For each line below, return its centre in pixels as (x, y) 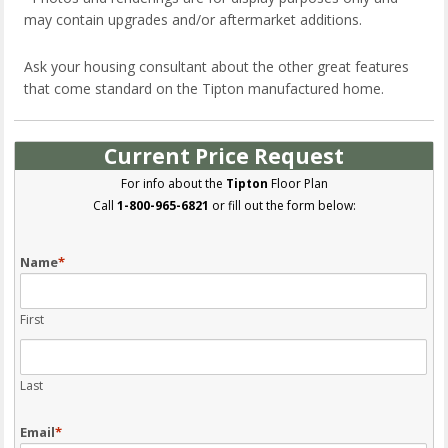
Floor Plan (297, 183)
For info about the (173, 183)
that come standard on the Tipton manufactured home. (204, 88)
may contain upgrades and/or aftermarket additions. (193, 19)
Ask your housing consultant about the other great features (217, 66)
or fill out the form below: (282, 205)
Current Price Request (224, 155)
